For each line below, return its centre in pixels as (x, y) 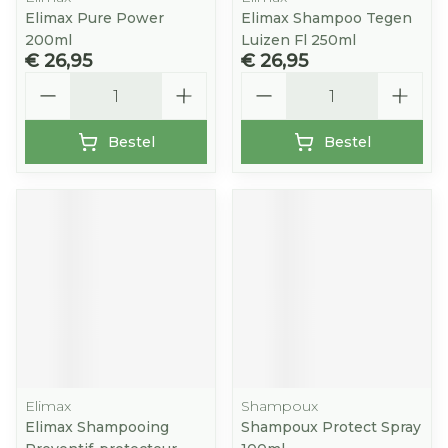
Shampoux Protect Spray (331, 427)
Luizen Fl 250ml (298, 40)
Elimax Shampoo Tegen (326, 18)
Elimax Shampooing (97, 427)
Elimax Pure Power (94, 18)
